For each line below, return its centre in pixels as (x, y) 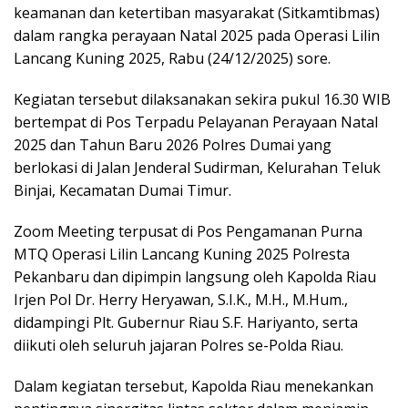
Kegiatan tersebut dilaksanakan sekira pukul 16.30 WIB (202, 100)
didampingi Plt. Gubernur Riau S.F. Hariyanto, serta (186, 323)
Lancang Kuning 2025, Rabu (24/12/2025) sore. (172, 59)
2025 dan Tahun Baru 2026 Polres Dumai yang (173, 145)
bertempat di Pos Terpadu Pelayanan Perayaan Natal (196, 122)
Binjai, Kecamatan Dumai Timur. (122, 191)
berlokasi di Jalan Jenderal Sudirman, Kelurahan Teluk (197, 168)
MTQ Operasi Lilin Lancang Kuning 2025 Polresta (182, 255)
